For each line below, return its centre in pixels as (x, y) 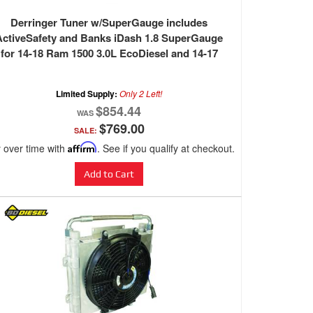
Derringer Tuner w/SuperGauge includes (109, 23)
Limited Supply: (88, 94)
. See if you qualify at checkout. (166, 148)
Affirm (82, 147)
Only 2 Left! (141, 94)
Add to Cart (109, 174)
